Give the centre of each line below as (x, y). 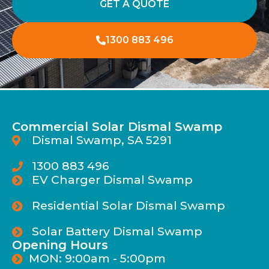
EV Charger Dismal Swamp (112, 180)
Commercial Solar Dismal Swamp (117, 127)
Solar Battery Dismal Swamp (117, 231)
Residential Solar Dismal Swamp (128, 206)
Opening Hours (60, 245)
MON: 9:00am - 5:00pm (97, 258)
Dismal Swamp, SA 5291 (101, 140)
